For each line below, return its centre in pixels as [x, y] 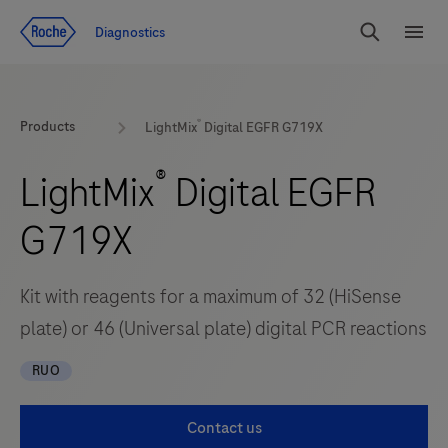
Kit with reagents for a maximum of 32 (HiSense [210, 296]
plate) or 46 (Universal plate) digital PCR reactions [223, 328]
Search [380, 41]
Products [47, 127]
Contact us [224, 428]
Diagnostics [130, 32]
